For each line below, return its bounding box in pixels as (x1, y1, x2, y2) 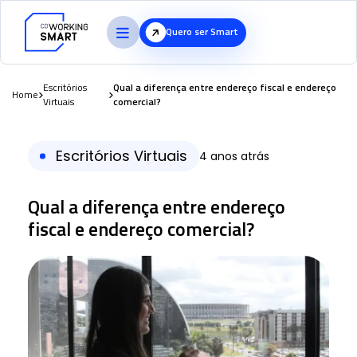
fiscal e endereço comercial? (28, 214, 254, 244)
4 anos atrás (199, 147, 269, 164)
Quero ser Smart (165, 24, 238, 40)
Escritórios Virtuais (56, 146, 187, 167)
